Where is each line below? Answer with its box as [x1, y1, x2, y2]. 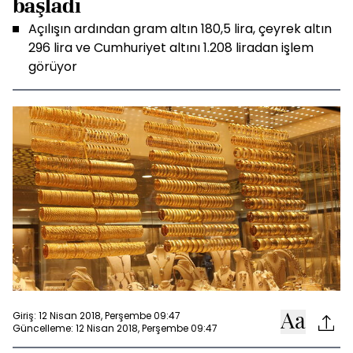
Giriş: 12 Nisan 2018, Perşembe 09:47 [13, 308, 180, 322]
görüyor [28, 58, 77, 76]
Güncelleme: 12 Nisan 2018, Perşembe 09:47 [13, 321, 217, 335]
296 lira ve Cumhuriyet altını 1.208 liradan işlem [28, 39, 314, 57]
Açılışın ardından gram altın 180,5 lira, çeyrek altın [28, 20, 332, 38]
